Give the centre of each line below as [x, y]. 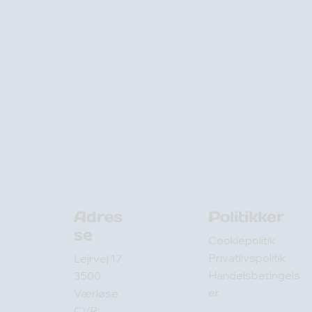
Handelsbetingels [254, 275]
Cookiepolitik [241, 240]
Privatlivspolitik [247, 257]
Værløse [97, 293]
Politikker [246, 217]
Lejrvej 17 [99, 258]
